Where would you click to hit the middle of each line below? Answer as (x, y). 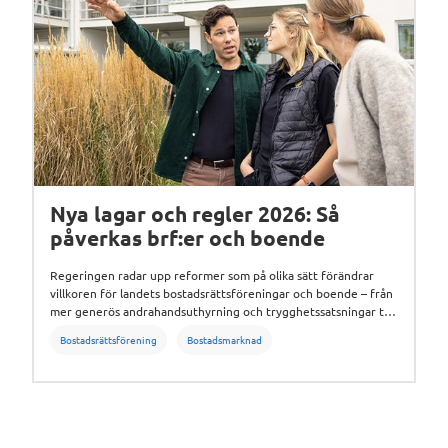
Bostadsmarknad (225, 339)
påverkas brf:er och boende (188, 237)
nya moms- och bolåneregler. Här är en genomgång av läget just (224, 328)
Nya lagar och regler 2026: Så (195, 213)
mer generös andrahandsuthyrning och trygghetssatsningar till (222, 310)
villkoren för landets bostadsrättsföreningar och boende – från (222, 292)
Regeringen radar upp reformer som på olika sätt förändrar (212, 274)
